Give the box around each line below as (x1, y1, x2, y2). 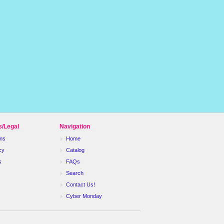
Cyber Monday (66, 192, 102, 199)
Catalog (66, 146, 85, 153)
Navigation (59, 122, 90, 130)
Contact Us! (66, 181, 95, 187)
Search (66, 169, 84, 176)
